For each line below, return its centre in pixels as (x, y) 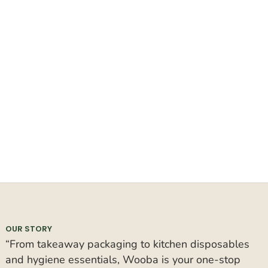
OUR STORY (28, 229)
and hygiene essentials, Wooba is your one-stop (123, 259)
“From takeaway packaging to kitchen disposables (127, 244)
